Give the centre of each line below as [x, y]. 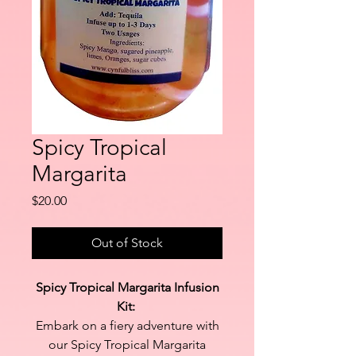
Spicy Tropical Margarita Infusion [127, 287]
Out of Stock [127, 242]
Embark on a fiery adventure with [127, 325]
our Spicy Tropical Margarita [127, 344]
